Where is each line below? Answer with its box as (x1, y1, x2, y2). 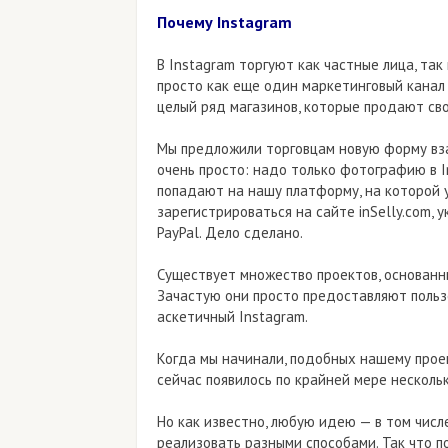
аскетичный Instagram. (157, 307, 308, 327)
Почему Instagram (157, 12, 292, 33)
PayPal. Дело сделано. (157, 223, 303, 243)
